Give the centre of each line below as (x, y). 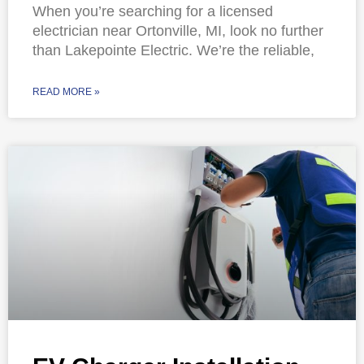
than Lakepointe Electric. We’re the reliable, (173, 51)
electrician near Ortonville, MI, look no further (178, 31)
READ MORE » (66, 92)
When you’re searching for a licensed (153, 12)
